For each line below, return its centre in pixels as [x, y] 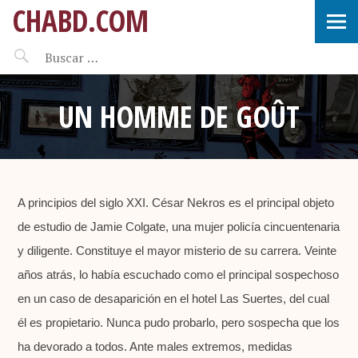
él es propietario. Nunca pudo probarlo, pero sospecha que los [179, 322]
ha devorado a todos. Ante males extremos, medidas [155, 346]
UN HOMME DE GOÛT [179, 116]
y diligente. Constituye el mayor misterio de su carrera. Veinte [177, 251]
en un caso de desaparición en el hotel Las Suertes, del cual [174, 298]
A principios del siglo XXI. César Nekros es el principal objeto [176, 203]
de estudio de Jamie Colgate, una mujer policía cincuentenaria [179, 227]
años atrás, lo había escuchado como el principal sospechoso [179, 274]
